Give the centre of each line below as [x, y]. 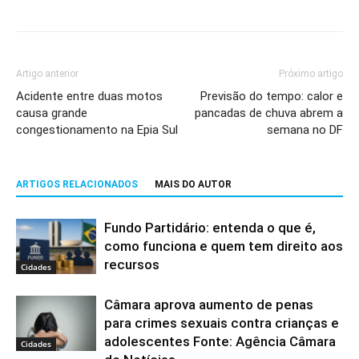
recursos [132, 265]
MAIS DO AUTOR [193, 185]
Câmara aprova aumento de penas [209, 305]
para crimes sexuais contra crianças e [222, 323]
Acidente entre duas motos [89, 97]
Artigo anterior [47, 74]
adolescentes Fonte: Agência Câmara [220, 342]
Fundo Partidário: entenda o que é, [210, 228]
